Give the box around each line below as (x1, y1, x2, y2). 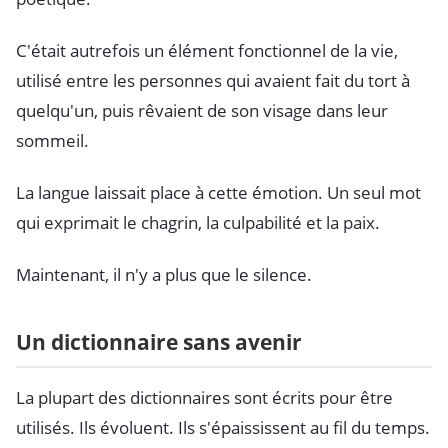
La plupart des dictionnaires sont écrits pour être (16, 386, 393, 410)
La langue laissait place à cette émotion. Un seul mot (16, 180, 421, 204)
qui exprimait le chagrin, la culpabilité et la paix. (16, 210, 380, 234)
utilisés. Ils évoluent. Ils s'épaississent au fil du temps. (16, 416, 430, 440)
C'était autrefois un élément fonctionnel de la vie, (16, 38, 398, 62)
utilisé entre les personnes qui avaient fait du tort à (16, 68, 410, 92)
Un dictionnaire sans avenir (16, 328, 302, 357)
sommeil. (16, 128, 89, 152)
